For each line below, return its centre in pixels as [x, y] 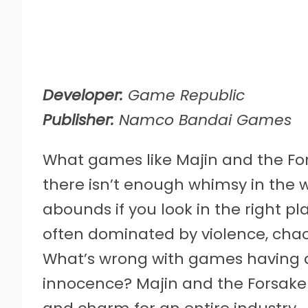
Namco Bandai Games [203, 120]
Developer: [83, 96]
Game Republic [184, 96]
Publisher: [78, 120]
